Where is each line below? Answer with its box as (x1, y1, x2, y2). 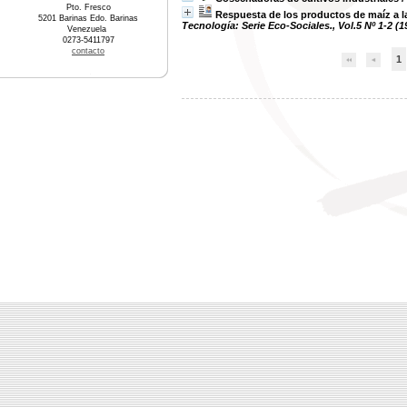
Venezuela (67, 25, 109, 34)
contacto (72, 46, 104, 55)
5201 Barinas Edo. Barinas (38, 14, 138, 23)
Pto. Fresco (65, 3, 111, 12)
